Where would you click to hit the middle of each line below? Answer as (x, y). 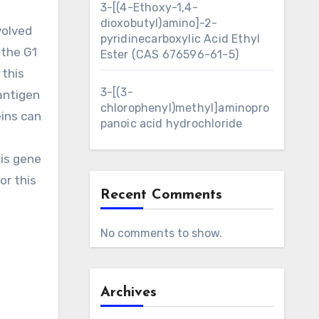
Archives (128, 293)
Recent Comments (161, 195)
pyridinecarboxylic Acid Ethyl (180, 39)
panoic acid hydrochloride (171, 124)
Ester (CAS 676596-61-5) (169, 54)
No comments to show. (161, 233)
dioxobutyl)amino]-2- (159, 23)
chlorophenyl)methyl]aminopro (185, 108)
